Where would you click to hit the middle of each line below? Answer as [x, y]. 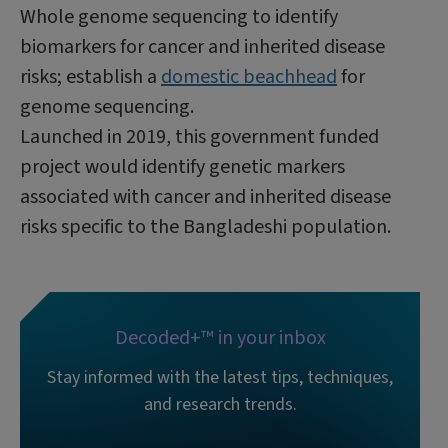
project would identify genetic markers [182, 166]
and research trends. [220, 404]
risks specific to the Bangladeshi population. [205, 226]
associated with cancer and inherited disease [205, 196]
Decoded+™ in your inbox [220, 337]
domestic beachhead [249, 76]
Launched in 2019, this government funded [199, 136]
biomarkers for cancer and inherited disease [202, 46]
